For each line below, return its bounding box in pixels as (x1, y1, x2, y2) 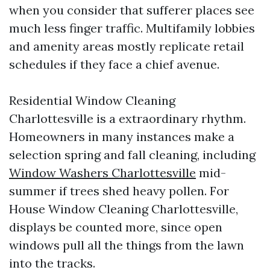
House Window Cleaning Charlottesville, (9, 201, 238, 216)
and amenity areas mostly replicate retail (9, 39, 244, 54)
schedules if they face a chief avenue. (9, 57, 219, 72)
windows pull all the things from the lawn (9, 237, 244, 253)
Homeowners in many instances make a (9, 129, 234, 144)
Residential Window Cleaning (9, 93, 175, 108)
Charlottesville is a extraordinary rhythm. (9, 111, 246, 126)
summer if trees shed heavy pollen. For (9, 183, 229, 198)
